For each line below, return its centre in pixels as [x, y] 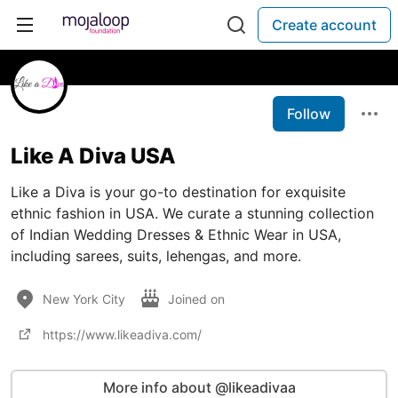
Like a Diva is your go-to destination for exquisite [178, 192]
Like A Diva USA [93, 156]
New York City [84, 298]
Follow [309, 114]
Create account [324, 25]
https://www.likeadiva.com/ [122, 334]
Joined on [198, 298]
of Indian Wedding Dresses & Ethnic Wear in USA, [176, 235]
